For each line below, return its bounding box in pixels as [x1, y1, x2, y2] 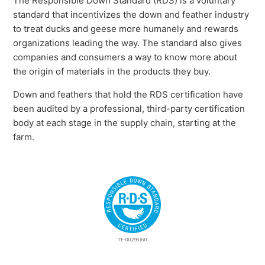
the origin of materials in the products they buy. [13, 66, 211, 77]
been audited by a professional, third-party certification [13, 103, 245, 115]
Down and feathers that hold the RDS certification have [13, 89, 244, 101]
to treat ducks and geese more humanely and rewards [13, 23, 239, 35]
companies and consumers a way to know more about [13, 51, 238, 63]
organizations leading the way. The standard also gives [13, 37, 243, 49]
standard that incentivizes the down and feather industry [13, 9, 250, 21]
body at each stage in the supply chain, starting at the [13, 117, 237, 129]
